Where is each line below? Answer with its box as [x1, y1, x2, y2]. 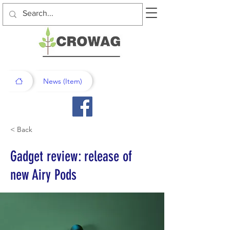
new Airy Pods [10, 166, 76, 183]
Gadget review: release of [10, 148, 132, 165]
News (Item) [43, 76, 82, 86]
